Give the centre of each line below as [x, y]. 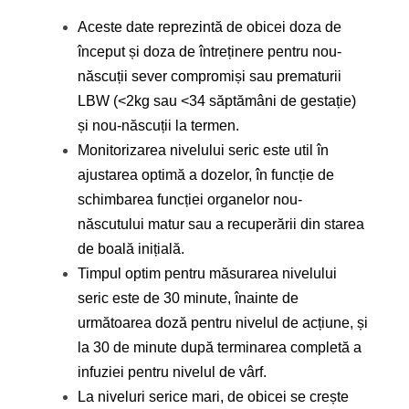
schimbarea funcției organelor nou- [190, 200]
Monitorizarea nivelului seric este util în [203, 151]
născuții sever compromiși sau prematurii [210, 77]
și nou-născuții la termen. [158, 126]
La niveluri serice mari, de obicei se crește [213, 397]
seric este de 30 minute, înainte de [188, 299]
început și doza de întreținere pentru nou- [210, 52]
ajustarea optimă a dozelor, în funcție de [206, 175]
